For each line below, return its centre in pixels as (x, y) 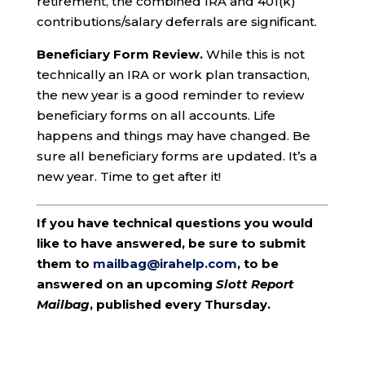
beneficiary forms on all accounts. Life (156, 115)
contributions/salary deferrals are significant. (176, 21)
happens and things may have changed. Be (173, 135)
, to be (257, 263)
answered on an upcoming (126, 284)
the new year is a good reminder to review (170, 95)
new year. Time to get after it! (128, 176)
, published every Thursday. (180, 304)
